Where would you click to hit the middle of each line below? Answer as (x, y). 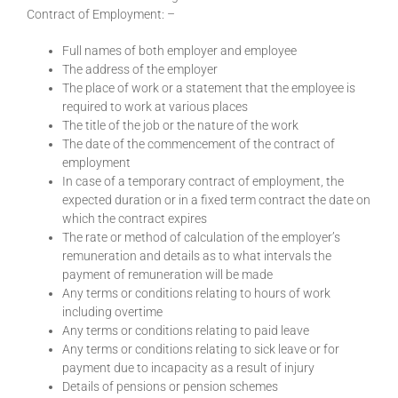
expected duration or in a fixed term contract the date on (216, 200)
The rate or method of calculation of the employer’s (201, 238)
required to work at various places (155, 107)
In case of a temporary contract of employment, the (203, 182)
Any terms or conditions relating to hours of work (196, 294)
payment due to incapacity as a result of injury (188, 368)
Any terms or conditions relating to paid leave (186, 331)
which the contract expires (135, 219)
